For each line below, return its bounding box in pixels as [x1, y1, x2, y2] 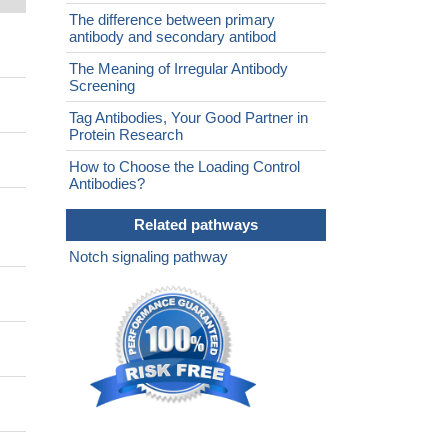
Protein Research [69, 126, 183, 144]
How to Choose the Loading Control [69, 158, 300, 176]
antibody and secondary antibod [69, 28, 276, 46]
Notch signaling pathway [69, 248, 228, 266]
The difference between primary [69, 11, 275, 29]
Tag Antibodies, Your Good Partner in [69, 109, 308, 127]
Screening [69, 77, 135, 95]
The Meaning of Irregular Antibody [69, 60, 288, 78]
